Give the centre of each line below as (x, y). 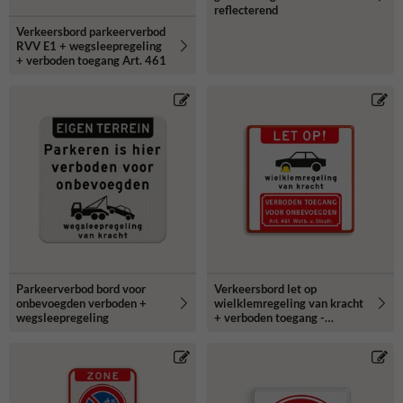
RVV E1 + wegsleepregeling (89, 45)
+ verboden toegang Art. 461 (91, 60)
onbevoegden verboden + (81, 303)
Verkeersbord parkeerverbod (91, 31)
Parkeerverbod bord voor (81, 288)
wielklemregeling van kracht (289, 303)
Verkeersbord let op (265, 288)
